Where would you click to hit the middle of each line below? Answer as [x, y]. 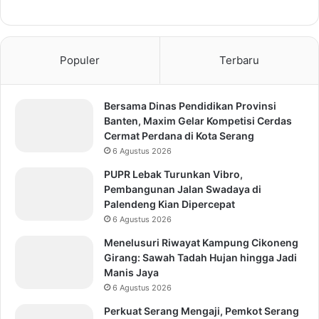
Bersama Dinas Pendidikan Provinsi [190, 106]
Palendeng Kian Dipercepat [169, 204]
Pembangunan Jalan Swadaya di [183, 189]
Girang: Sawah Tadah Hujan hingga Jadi [200, 257]
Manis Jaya [131, 272]
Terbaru [239, 60]
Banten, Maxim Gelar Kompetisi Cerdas [198, 121]
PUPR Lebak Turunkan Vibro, [173, 174]
